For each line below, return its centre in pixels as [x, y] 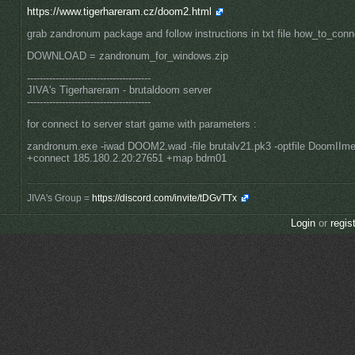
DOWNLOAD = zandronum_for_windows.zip [128, 56]
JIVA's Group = [59, 198]
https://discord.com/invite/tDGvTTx [164, 198]
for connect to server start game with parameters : [142, 124]
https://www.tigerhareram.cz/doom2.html [119, 12]
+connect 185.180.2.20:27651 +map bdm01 [127, 158]
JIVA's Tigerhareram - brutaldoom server [119, 90]
